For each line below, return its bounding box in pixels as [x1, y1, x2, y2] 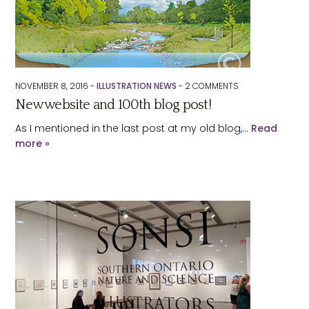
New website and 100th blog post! [15, 97, 211, 112]
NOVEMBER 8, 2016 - [15, 80, 97, 92]
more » [15, 137, 50, 150]
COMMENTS [190, 80, 239, 92]
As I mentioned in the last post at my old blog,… [15, 121, 252, 135]
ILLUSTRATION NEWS [97, 80, 177, 92]
